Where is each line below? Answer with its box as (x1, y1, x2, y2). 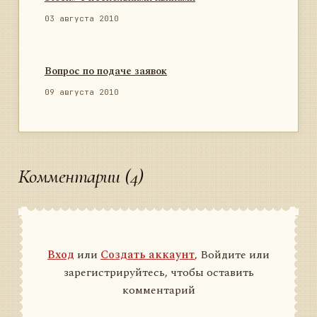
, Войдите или (195, 246, 270, 264)
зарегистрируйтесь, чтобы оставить (63, 264, 254, 282)
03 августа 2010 (45, 13, 119, 24)
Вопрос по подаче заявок (45, 64, 167, 80)
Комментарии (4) (18, 164, 144, 189)
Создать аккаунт (100, 246, 195, 264)
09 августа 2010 (45, 87, 119, 98)
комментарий (122, 282, 195, 299)
